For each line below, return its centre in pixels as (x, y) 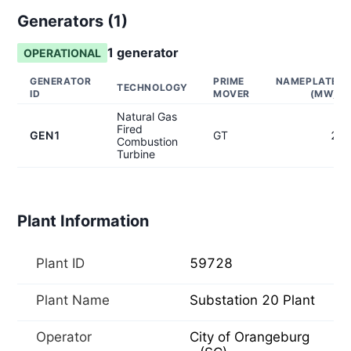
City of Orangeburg (250, 337)
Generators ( (65, 21)
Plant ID (60, 263)
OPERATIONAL (62, 53)
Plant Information (83, 221)
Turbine (136, 154)
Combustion (147, 141)
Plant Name (73, 300)
